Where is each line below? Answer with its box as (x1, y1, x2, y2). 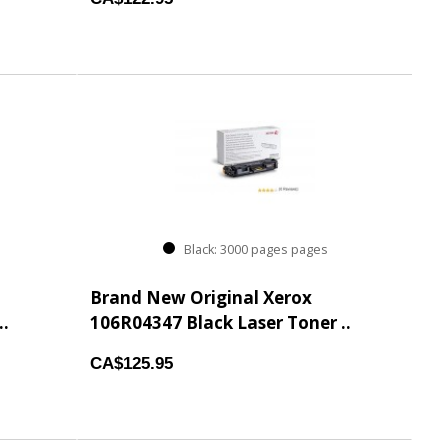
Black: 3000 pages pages (175, 241, 329, 259)
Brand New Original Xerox (90, 286, 313, 309)
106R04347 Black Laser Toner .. (90, 311, 352, 334)
